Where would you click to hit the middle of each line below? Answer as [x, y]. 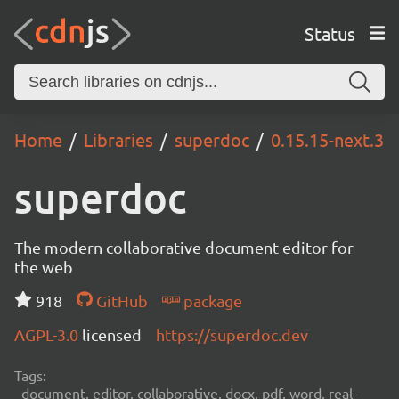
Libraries [118, 139]
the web [44, 267]
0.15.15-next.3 [327, 139]
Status [330, 33]
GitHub [120, 301]
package [211, 301]
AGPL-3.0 [48, 334]
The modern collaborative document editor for [184, 247]
